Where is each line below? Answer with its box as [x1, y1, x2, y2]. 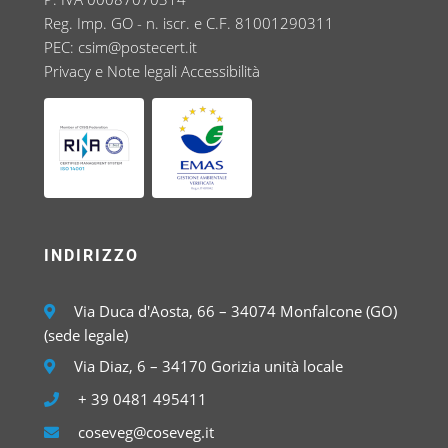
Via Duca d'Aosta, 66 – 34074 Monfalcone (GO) [70, 301, 398, 321]
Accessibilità [181, 61, 261, 81]
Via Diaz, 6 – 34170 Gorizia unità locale [70, 356, 344, 376]
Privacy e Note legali [44, 61, 178, 81]
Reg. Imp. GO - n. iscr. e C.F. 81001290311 [44, 13, 335, 33]
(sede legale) [44, 325, 129, 345]
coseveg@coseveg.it [78, 422, 215, 442]
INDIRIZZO [44, 246, 140, 265]
